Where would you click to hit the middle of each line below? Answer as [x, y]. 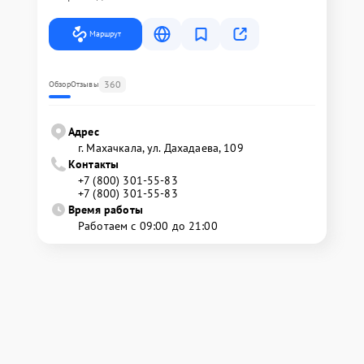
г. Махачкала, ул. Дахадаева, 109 [161, 148]
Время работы [106, 210]
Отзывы [84, 84]
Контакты [94, 164]
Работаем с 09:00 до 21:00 [148, 226]
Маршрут [105, 34]
